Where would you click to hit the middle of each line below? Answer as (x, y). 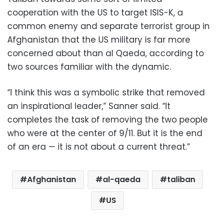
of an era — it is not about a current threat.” (99, 147)
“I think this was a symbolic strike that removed (106, 92)
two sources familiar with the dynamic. (89, 67)
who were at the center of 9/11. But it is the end (105, 133)
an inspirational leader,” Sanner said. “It (89, 106)
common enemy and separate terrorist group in (108, 26)
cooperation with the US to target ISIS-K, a (95, 12)
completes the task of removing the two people (108, 119)
